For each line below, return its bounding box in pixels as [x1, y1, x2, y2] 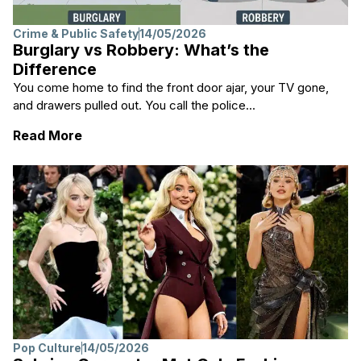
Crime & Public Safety [13, 26, 139, 40]
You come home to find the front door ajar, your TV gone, [13, 79, 329, 95]
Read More [13, 127, 82, 144]
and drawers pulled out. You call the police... [13, 97, 255, 113]
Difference [13, 59, 97, 79]
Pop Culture [13, 341, 81, 355]
